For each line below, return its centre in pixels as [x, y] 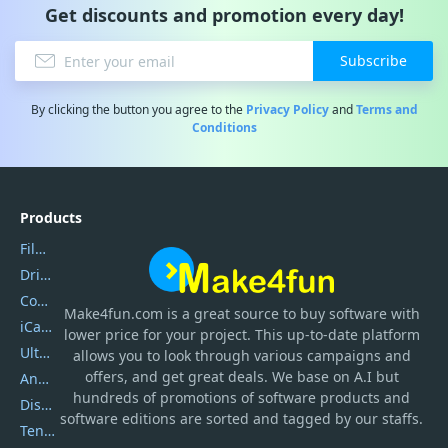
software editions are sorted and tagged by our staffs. [242, 419]
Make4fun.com [113, 314]
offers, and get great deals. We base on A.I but [241, 377]
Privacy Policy [287, 109]
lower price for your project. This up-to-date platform [241, 335]
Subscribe [373, 60]
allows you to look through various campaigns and [241, 356]
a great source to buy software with [300, 314]
